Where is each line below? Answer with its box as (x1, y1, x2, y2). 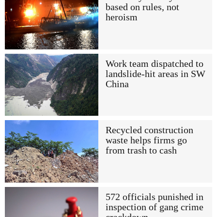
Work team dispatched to (105, 58, 203, 69)
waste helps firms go (105, 135, 187, 146)
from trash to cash (105, 145, 177, 156)
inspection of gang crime (105, 201, 203, 212)
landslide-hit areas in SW (105, 68, 205, 79)
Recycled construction (105, 125, 193, 136)
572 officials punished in (105, 191, 203, 202)
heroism (105, 12, 138, 23)
